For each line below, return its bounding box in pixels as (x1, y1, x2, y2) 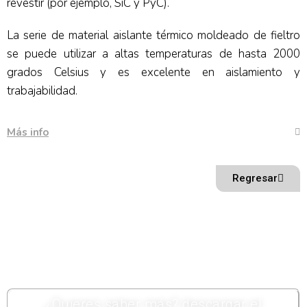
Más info (7, 125, 49, 139)
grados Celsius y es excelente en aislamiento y (7, 64, 300, 80)
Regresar (232, 172, 278, 184)
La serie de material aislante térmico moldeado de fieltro (7, 27, 300, 43)
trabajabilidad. (7, 83, 77, 99)
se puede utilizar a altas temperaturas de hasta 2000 (7, 46, 300, 62)
